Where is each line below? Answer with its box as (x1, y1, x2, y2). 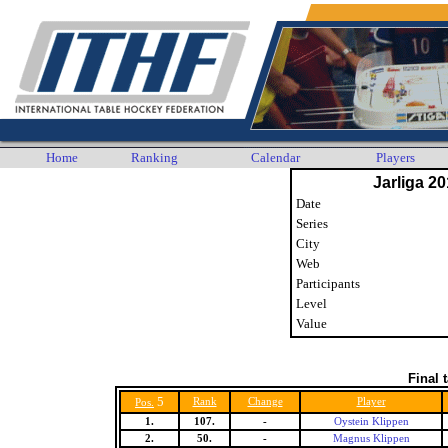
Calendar (251, 150, 300, 165)
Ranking (131, 150, 178, 165)
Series (296, 216, 328, 231)
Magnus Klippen (332, 433, 410, 444)
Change (247, 396, 283, 407)
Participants (296, 276, 360, 291)
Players (376, 150, 415, 165)
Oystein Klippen (333, 416, 409, 427)
